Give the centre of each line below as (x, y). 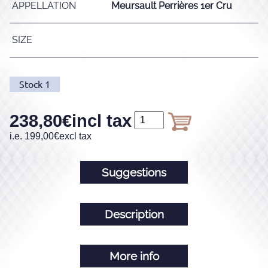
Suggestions (134, 172)
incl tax (102, 121)
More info (134, 256)
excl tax (75, 136)
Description (134, 214)
